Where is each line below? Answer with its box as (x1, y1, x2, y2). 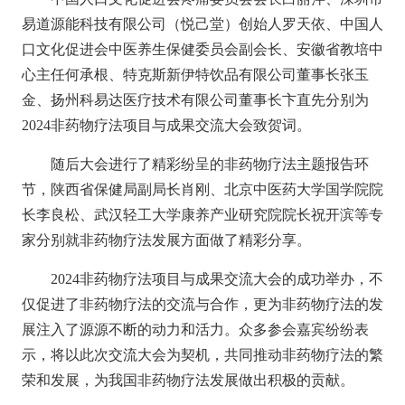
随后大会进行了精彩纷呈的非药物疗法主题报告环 (50, 155, 369, 172)
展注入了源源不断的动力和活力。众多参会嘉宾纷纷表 (21, 321, 369, 337)
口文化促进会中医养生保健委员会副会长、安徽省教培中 (21, 41, 383, 57)
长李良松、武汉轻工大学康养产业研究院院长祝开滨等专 (21, 206, 383, 222)
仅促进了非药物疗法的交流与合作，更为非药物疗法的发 (21, 296, 383, 312)
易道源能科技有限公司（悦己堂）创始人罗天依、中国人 (21, 15, 383, 32)
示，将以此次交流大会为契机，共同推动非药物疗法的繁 (21, 346, 383, 363)
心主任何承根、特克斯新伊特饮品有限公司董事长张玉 (21, 66, 369, 82)
